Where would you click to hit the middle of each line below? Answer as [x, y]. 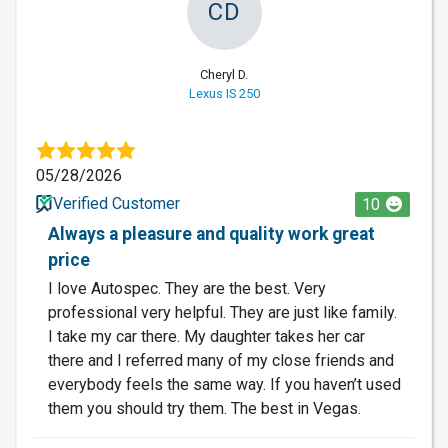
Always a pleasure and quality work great [211, 233]
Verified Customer [116, 203]
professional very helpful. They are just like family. [222, 312]
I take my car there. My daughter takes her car [206, 336]
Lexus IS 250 [224, 93]
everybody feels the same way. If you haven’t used [224, 384]
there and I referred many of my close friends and [221, 360]
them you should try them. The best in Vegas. [204, 408]
